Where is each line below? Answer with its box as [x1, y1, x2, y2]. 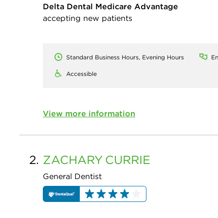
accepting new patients [43, 13, 132, 23]
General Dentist [43, 171, 102, 182]
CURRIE [105, 152, 150, 167]
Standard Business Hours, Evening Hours [66, 54, 184, 61]
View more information [43, 109, 135, 119]
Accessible [66, 70, 97, 78]
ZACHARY [43, 152, 103, 167]
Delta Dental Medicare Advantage [43, 1, 178, 12]
